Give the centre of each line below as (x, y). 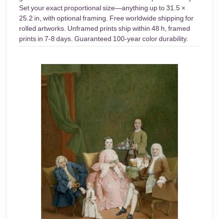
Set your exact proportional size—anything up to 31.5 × (102, 8)
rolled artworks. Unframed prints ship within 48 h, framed (105, 29)
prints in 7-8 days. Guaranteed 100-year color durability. (104, 39)
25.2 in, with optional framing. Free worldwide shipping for (106, 18)
